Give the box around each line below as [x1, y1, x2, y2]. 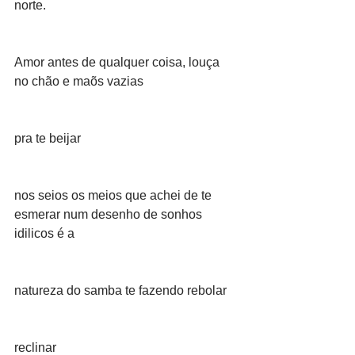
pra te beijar [14, 132, 81, 145]
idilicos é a [14, 227, 74, 240]
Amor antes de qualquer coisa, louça [14, 55, 223, 69]
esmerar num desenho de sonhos [14, 208, 205, 221]
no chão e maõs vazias [14, 74, 143, 88]
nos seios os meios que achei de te [14, 189, 215, 202]
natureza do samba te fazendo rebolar [14, 284, 227, 297]
